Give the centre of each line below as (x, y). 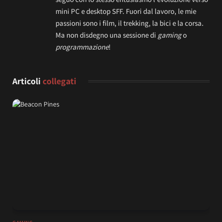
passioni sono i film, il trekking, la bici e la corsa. (130, 23)
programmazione (82, 47)
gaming (169, 35)
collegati (59, 81)
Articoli (28, 81)
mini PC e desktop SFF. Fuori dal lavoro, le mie (126, 11)
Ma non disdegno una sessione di (107, 35)
